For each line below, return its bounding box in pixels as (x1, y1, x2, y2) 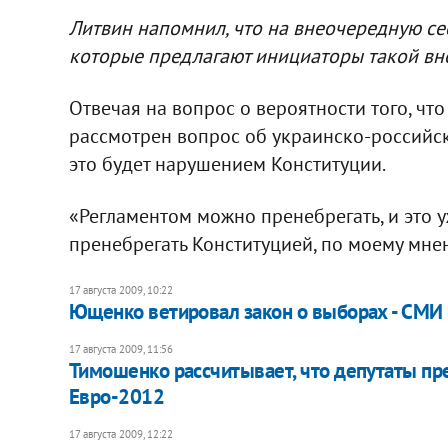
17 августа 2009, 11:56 (68, 341, 173, 356)
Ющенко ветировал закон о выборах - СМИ (68, 297, 443, 325)
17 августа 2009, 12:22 (68, 426, 173, 441)
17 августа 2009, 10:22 (68, 282, 173, 297)
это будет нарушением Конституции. (68, 150, 386, 177)
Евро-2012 (68, 382, 165, 410)
